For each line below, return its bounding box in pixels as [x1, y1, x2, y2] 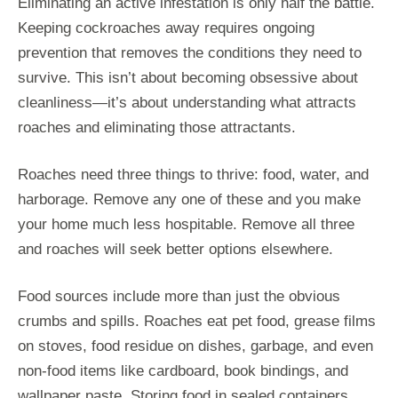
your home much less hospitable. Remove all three [18, 215, 354, 233]
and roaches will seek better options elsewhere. [18, 240, 333, 258]
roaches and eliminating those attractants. [18, 118, 296, 136]
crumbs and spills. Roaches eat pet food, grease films [18, 312, 376, 330]
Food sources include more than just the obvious [18, 287, 340, 305]
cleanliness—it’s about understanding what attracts [18, 93, 356, 111]
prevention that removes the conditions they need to [18, 44, 362, 61]
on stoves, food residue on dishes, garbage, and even [18, 337, 373, 354]
